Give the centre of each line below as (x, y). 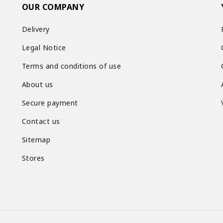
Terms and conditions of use (71, 66)
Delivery (36, 29)
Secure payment (50, 103)
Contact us (41, 121)
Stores (33, 158)
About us (37, 85)
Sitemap (36, 140)
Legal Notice (44, 48)
